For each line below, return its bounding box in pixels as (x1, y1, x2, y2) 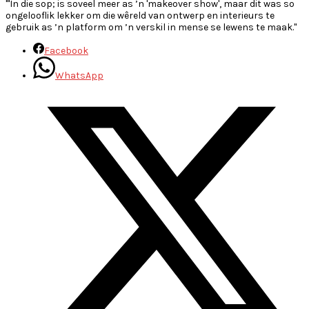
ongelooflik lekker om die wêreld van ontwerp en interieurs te (6, 9, 275, 21)
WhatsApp (55, 69, 103, 81)
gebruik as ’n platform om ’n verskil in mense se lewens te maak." (6, 21, 297, 33)
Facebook (44, 44, 88, 57)
